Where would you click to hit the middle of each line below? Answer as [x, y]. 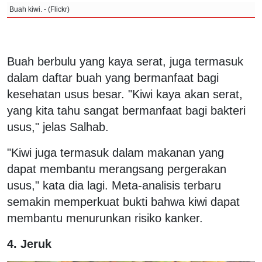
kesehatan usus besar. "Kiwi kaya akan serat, [125, 94]
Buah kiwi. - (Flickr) [39, 9]
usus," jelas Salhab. [60, 127]
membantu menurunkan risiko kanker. [105, 218]
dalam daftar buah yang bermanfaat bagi [113, 77]
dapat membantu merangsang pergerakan [117, 169]
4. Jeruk [29, 244]
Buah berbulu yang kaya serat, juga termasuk [125, 61]
